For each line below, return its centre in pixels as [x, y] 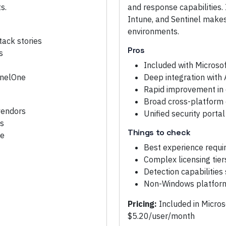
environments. [153, 31]
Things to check [159, 132]
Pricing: [142, 204]
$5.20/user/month [161, 216]
